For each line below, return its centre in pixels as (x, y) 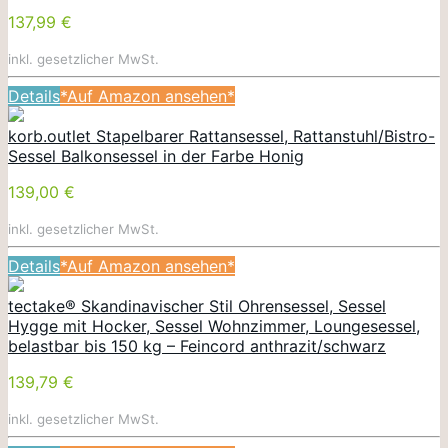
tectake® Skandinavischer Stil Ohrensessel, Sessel (197, 305)
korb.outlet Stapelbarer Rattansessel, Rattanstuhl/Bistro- (221, 135)
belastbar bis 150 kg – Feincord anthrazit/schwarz (197, 345)
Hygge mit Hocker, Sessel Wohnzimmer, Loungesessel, (214, 325)
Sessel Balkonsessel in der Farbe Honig (156, 155)
